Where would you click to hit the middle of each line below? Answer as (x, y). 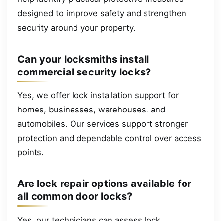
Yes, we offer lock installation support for (98, 95)
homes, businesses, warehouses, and (91, 110)
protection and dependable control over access (109, 138)
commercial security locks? (84, 72)
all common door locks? (75, 197)
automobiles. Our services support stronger (103, 124)
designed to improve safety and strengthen (102, 14)
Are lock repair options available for (105, 184)
